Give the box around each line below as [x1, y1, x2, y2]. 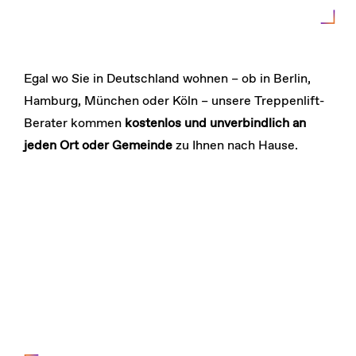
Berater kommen [23, 114, 125, 132]
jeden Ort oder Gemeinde [23, 137, 172, 154]
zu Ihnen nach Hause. [172, 137, 298, 154]
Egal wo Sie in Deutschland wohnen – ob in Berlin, [23, 70, 311, 87]
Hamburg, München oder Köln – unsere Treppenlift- [23, 92, 324, 110]
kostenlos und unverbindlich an [124, 114, 306, 132]
